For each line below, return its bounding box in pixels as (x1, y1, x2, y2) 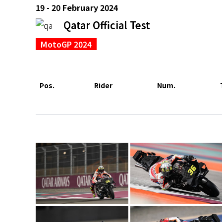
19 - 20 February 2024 (36, 1, 118, 13)
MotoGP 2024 (41, 38, 92, 50)
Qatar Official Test (63, 17, 150, 32)
